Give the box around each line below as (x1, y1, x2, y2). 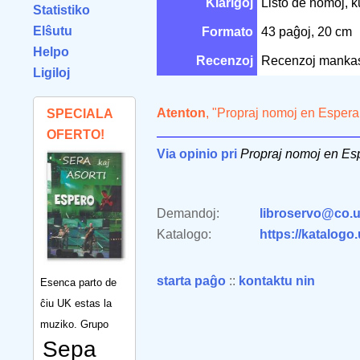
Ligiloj (33, 66, 70, 80)
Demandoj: (157, 207, 219, 220)
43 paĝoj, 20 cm (261, 25, 355, 39)
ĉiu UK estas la (40, 297, 112, 309)
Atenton (157, 106, 206, 120)
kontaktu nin (239, 274, 315, 288)
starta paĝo (157, 274, 226, 288)
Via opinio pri (157, 147, 237, 161)
